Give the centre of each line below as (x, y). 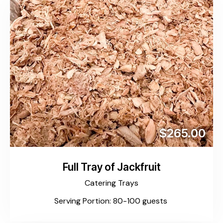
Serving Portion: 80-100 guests (111, 201)
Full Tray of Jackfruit (111, 167)
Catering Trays (111, 183)
